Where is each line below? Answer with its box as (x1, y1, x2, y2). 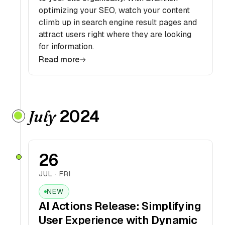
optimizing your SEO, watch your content (39, 5, 190, 16)
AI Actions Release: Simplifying (39, 199, 201, 213)
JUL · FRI (39, 169, 71, 178)
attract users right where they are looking (39, 29, 191, 40)
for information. (39, 41, 94, 52)
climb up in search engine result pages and (39, 17, 197, 28)
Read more (39, 54, 79, 65)
